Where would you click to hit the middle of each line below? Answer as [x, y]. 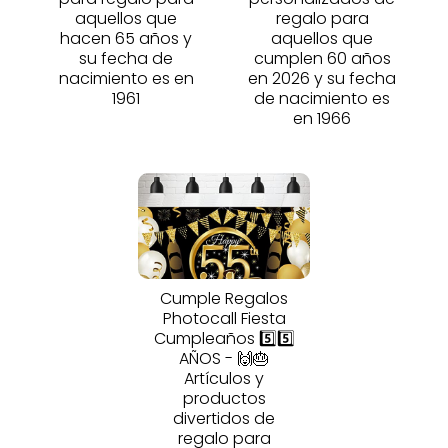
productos [224, 399]
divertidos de [224, 419]
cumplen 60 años [322, 59]
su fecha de [126, 59]
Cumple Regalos [224, 299]
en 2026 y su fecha [322, 79]
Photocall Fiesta [224, 319]
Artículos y [224, 379]
